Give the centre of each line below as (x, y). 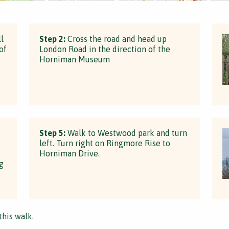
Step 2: (53, 39)
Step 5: (53, 133)
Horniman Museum (75, 59)
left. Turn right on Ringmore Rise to (105, 143)
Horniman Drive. (70, 153)
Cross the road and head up (116, 39)
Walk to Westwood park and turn (127, 133)
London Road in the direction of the (105, 49)
